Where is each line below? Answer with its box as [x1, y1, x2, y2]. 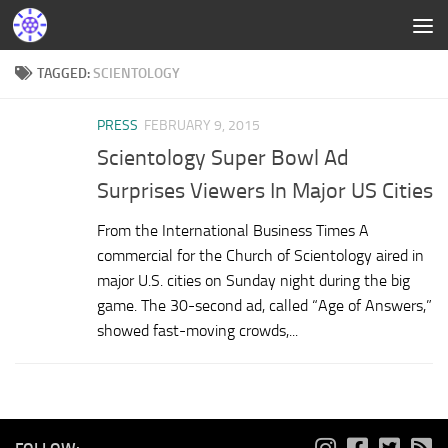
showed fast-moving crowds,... [97, 321, 298, 341]
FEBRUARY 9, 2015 [144, 117, 260, 134]
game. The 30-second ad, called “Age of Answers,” [97, 296, 432, 316]
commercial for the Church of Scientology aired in [97, 246, 424, 266]
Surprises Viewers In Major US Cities [97, 178, 433, 205]
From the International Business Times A [97, 221, 369, 241]
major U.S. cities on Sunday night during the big [97, 271, 410, 291]
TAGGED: [37, 65, 93, 82]
